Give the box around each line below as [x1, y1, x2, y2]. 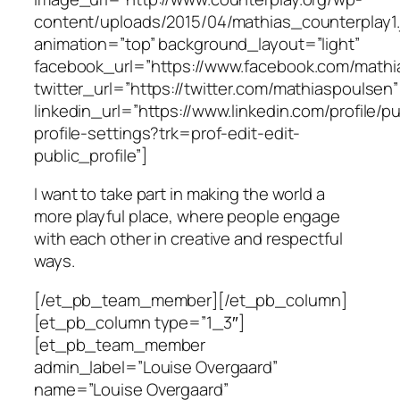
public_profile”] [34, 143, 147, 167]
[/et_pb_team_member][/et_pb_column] [34, 287, 347, 312]
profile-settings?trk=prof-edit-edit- [34, 121, 301, 145]
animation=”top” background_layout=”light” [34, 31, 360, 55]
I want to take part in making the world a [34, 182, 325, 206]
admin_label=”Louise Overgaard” [34, 354, 278, 379]
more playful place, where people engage [34, 204, 341, 229]
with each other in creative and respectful [34, 227, 343, 251]
